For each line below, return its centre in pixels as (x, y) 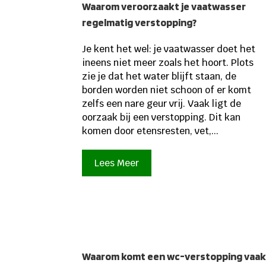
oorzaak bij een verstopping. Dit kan (161, 118)
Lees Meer (117, 163)
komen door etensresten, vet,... (151, 131)
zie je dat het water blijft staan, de (159, 77)
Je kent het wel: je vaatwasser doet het (169, 49)
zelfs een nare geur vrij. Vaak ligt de (162, 104)
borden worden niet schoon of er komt (167, 90)
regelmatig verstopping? (140, 23)
